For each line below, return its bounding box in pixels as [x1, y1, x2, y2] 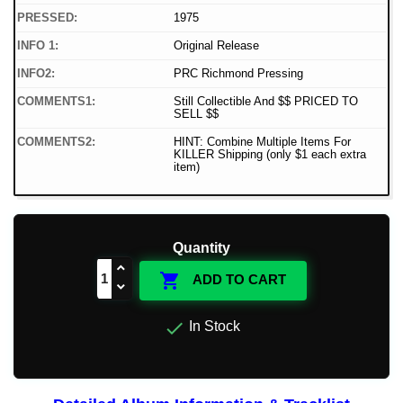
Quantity [173, 240, 230, 256]
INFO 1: [17, 39, 58, 53]
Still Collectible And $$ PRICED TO [174, 94, 358, 109]
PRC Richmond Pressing [174, 67, 303, 81]
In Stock [184, 318, 240, 335]
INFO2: [17, 67, 55, 81]
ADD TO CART [190, 272, 287, 288]
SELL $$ [174, 107, 219, 121]
